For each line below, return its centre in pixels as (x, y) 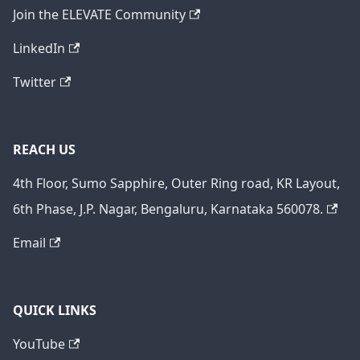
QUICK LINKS (55, 311)
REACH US (44, 150)
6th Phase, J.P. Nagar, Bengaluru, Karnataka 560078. (168, 209)
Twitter (35, 82)
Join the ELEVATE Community (99, 15)
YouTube (39, 344)
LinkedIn (39, 49)
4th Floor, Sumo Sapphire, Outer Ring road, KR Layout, (176, 184)
